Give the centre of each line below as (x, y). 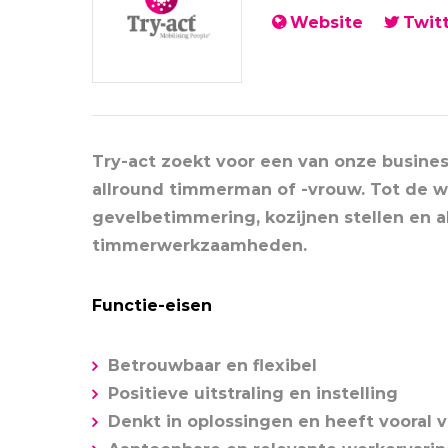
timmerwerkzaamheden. (199, 245)
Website (326, 22)
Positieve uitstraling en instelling (253, 393)
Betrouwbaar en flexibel (212, 365)
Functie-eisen (152, 305)
